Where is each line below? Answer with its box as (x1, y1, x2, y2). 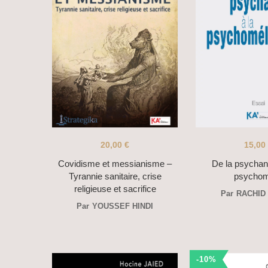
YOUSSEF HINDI (92, 201, 153, 211)
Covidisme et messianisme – (58, 158, 172, 169)
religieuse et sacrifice (74, 183, 156, 194)
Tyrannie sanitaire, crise (68, 170, 162, 181)
